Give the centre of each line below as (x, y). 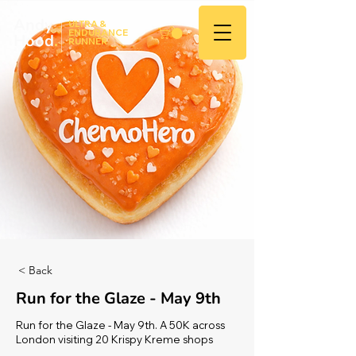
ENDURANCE (98, 33)
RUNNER (88, 41)
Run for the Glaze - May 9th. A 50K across (120, 325)
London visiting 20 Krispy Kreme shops (114, 339)
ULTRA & (87, 24)
